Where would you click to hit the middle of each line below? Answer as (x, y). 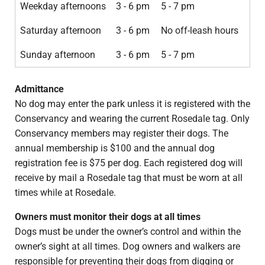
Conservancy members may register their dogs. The (121, 134)
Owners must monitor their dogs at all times (107, 217)
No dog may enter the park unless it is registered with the (132, 104)
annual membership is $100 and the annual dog (114, 148)
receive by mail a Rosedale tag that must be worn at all (128, 178)
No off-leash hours (199, 31)
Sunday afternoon (57, 55)
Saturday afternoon (60, 31)
